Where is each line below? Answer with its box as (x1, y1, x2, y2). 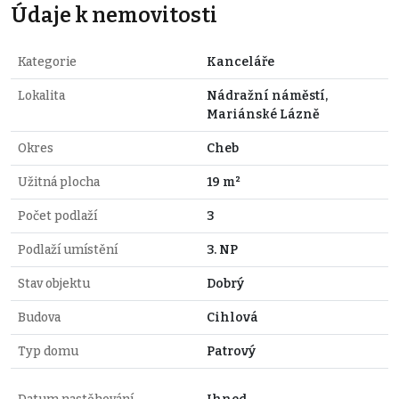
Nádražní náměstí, (207, 88, 328, 104)
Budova (18, 310, 61, 326)
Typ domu (18, 344, 78, 360)
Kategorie (18, 54, 77, 70)
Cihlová (207, 310, 258, 326)
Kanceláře (207, 54, 274, 70)
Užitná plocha (18, 175, 100, 191)
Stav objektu (18, 276, 90, 292)
